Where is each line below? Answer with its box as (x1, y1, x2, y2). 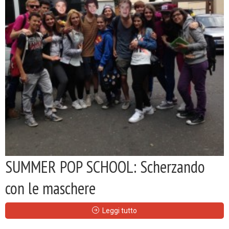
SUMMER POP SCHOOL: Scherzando (5, 155, 205, 177)
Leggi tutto (102, 206, 137, 215)
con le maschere (5, 177, 96, 199)
